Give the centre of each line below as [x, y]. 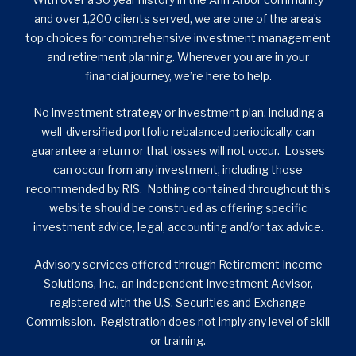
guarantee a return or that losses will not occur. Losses [178, 151]
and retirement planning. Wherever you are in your [178, 57]
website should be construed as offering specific [178, 208]
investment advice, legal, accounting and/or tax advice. [178, 227]
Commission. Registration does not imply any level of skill [178, 321]
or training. [178, 340]
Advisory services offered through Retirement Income [178, 264]
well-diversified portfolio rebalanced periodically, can [178, 132]
